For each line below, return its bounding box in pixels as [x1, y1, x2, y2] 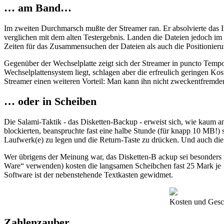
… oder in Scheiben [4, 95, 96, 108]
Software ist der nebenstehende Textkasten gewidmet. [4, 170, 173, 179]
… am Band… [4, 1, 71, 14]
